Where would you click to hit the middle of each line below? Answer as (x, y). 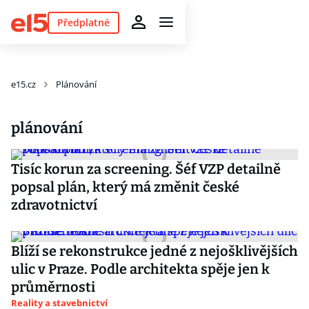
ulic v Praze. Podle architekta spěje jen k (140, 269)
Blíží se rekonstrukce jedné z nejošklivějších (154, 251)
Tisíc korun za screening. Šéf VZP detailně (146, 169)
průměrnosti (53, 287)
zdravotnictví (54, 205)
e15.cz (23, 84)
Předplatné (83, 22)
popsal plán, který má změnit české (125, 187)
